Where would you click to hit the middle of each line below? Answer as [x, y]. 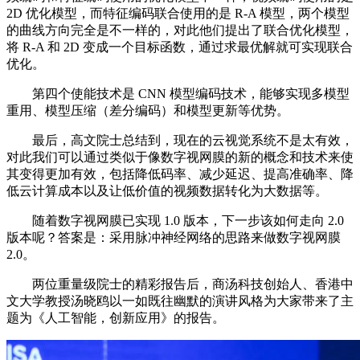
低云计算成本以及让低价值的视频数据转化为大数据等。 [167, 190]
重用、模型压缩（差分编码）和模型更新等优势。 [148, 110]
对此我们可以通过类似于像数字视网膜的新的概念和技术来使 [180, 157]
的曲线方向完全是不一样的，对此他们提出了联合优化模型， [180, 30]
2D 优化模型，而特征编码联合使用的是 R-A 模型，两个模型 [178, 13]
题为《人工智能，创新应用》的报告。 [116, 317]
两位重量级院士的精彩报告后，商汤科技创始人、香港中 [180, 284]
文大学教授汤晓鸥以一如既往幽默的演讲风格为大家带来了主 [180, 301]
